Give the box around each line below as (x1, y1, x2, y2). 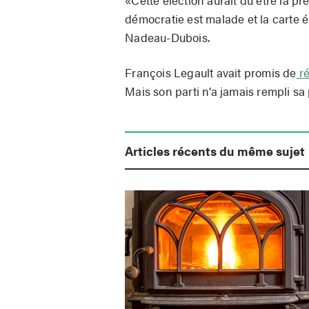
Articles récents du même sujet (125, 141, 306, 159)
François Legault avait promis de (125, 63, 297, 81)
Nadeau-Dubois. (125, 28, 210, 46)
